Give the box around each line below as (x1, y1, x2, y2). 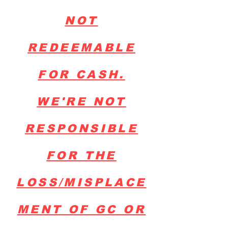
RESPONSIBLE (24, 122, 138, 135)
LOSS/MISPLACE (16, 176, 147, 189)
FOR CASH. (38, 68, 125, 81)
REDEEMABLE (27, 41, 135, 54)
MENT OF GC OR (17, 203, 146, 216)
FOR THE (46, 149, 117, 162)
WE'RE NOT (37, 95, 126, 108)
